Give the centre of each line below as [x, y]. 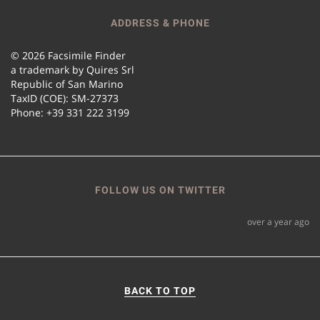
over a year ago [278, 221]
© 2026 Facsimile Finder [68, 55]
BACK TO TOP [160, 290]
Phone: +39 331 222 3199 [70, 112]
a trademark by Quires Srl [72, 69]
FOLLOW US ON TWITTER [160, 190]
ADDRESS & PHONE [160, 22]
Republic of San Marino [67, 84]
